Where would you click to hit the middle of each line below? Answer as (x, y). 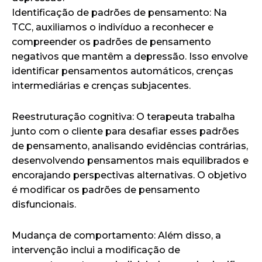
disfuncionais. (44, 204)
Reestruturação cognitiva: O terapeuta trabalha (123, 116)
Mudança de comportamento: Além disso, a (116, 235)
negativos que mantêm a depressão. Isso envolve (130, 56)
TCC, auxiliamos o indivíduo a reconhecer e (113, 27)
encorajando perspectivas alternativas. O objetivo (129, 175)
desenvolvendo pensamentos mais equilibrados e (130, 160)
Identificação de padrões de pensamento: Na (119, 12)
